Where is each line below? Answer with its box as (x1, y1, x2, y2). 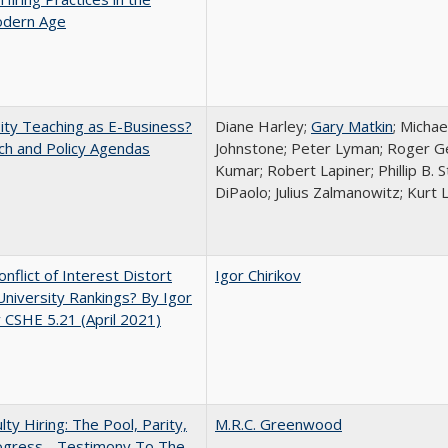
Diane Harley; (215, 116, 311, 136)
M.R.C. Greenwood (215, 414, 342, 434)
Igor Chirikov (215, 265, 301, 285)
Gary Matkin (311, 116, 393, 136)
